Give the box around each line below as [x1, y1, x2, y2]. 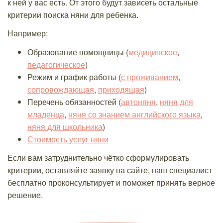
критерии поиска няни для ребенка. [7, 8, 138, 20]
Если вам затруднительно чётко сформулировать [7, 152, 189, 163]
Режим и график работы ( [27, 71, 121, 83]
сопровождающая [27, 83, 94, 95]
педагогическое [27, 58, 85, 70]
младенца [27, 108, 64, 120]
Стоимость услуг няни [27, 133, 109, 145]
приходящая [98, 83, 144, 95]
